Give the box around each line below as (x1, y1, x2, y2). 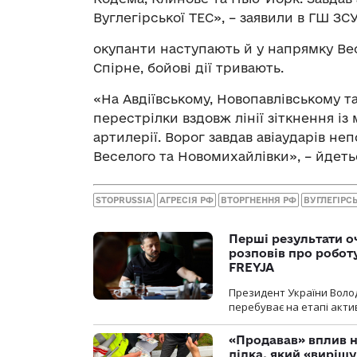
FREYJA (229, 261, 274, 275)
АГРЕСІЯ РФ (159, 195, 214, 206)
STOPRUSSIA (96, 195, 152, 206)
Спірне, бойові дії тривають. (93, 60, 284, 75)
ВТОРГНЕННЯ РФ (221, 195, 296, 206)
